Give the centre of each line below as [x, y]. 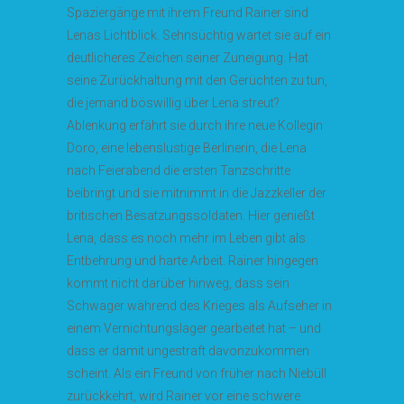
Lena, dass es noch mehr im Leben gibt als [186, 238]
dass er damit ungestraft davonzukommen [188, 351]
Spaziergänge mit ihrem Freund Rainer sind [188, 13]
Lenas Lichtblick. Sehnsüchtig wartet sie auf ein [199, 35]
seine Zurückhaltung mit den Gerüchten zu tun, [197, 80]
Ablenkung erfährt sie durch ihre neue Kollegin [195, 125]
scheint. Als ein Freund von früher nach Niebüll [197, 373]
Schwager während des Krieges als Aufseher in [199, 306]
